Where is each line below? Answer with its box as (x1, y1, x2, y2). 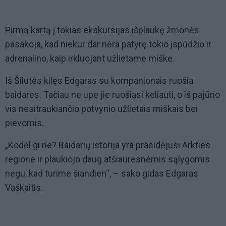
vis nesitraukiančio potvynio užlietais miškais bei (5, 103, 198, 115)
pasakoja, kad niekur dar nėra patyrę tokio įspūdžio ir (5, 39, 211, 50)
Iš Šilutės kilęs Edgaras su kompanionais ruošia (5, 75, 193, 86)
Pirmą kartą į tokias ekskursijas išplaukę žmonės (5, 25, 199, 36)
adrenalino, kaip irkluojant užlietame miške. (5, 53, 175, 64)
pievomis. (5, 118, 44, 129)
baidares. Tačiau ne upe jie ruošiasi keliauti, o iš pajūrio (5, 89, 220, 100)
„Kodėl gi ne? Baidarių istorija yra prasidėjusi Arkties (5, 140, 210, 151)
